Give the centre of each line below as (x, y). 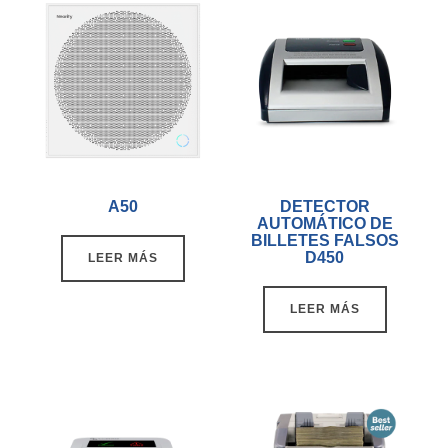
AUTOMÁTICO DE (324, 223)
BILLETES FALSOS (324, 240)
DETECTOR (324, 206)
